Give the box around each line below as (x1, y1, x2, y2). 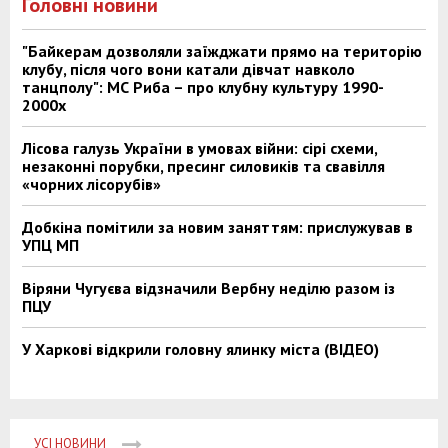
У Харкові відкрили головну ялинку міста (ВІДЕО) (22, 339, 379, 360)
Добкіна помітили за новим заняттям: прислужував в (22, 217, 413, 238)
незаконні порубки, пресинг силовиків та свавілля (22, 156, 385, 177)
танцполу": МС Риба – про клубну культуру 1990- (22, 77, 384, 98)
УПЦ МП (22, 235, 79, 256)
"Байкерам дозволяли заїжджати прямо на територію (22, 41, 422, 62)
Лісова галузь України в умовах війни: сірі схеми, (22, 138, 377, 159)
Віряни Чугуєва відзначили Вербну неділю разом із (22, 278, 395, 299)
